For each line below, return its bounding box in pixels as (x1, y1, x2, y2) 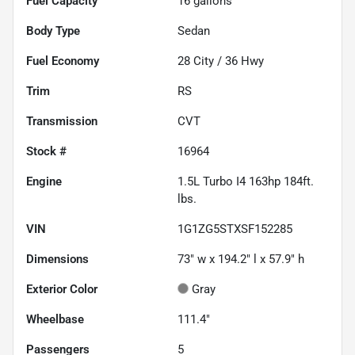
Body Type (26, 24, 80, 39)
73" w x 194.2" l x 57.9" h (177, 252, 304, 267)
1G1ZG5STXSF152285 (177, 222, 292, 237)
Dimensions (26, 252, 89, 267)
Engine (26, 174, 62, 189)
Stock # (26, 144, 67, 159)
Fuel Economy (26, 54, 99, 69)
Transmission (26, 114, 97, 129)
